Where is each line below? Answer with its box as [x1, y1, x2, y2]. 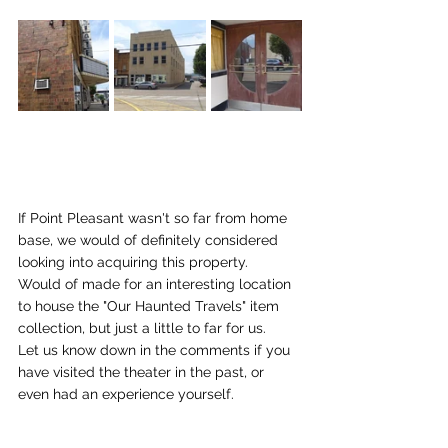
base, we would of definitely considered [18, 231, 282, 248]
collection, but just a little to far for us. [18, 319, 278, 336]
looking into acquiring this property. [18, 253, 260, 270]
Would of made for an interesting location [18, 275, 295, 292]
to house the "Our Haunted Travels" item [18, 297, 283, 314]
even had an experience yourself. [18, 385, 234, 402]
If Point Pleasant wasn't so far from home [18, 209, 291, 226]
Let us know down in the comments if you [18, 341, 294, 358]
